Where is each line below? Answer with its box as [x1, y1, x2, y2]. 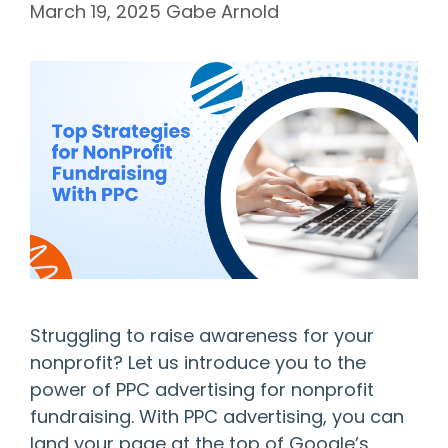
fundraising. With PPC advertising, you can [30, 404, 404, 430]
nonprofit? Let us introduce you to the [30, 350, 366, 376]
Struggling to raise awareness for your [30, 323, 374, 349]
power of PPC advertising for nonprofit [30, 377, 374, 403]
